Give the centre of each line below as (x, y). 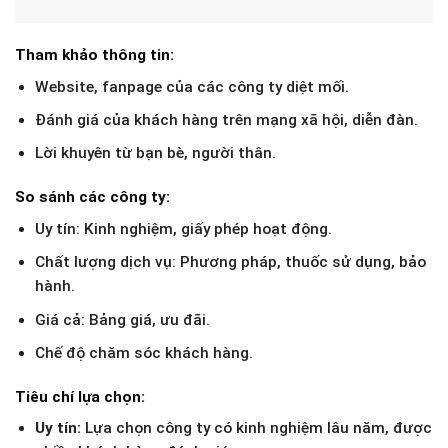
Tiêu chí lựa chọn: (80, 396)
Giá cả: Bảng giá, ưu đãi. (122, 319)
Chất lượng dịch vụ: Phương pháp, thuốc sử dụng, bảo (230, 262)
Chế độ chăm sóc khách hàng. (143, 352)
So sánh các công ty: (92, 197)
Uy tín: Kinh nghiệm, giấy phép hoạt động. (183, 229)
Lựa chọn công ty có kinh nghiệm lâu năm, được (256, 428)
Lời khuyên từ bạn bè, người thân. (155, 153)
